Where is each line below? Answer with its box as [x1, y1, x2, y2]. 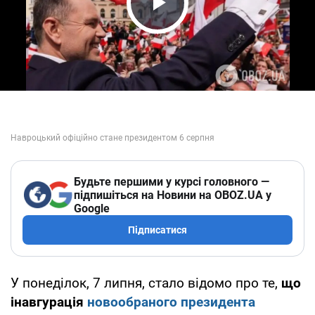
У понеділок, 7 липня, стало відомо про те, [11, 274, 278, 291]
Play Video [131, 14, 263, 44]
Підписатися [128, 224, 187, 236]
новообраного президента [87, 293, 255, 310]
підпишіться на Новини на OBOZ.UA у [74, 188, 271, 202]
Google [74, 201, 110, 215]
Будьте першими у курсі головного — [74, 174, 269, 188]
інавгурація [11, 293, 87, 310]
